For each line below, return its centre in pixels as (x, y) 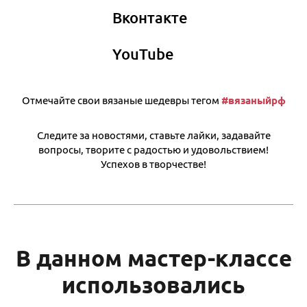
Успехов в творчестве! (153, 164)
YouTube (143, 53)
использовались (153, 284)
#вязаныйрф (253, 100)
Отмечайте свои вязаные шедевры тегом (121, 100)
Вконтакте (150, 17)
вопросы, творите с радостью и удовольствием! (153, 149)
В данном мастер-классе (153, 258)
